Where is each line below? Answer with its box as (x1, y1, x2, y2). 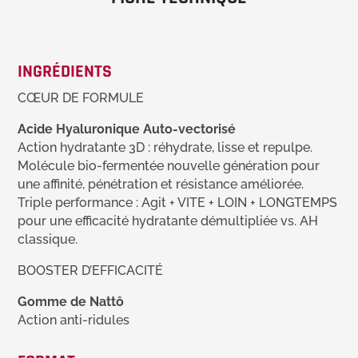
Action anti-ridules (18, 312, 130, 328)
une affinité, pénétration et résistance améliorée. (18, 177, 304, 193)
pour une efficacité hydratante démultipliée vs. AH (18, 213, 319, 229)
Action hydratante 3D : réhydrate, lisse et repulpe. (18, 140, 313, 156)
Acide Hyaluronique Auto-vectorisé (18, 121, 237, 137)
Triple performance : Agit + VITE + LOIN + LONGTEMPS (18, 195, 338, 211)
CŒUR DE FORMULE (18, 90, 145, 106)
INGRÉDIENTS (18, 61, 113, 84)
